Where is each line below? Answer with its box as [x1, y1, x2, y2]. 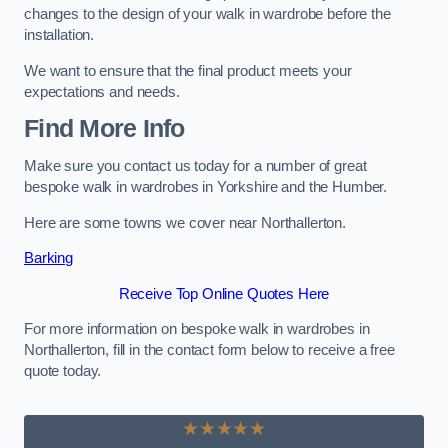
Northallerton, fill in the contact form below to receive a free [24, 342, 395, 359]
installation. [24, 27, 95, 44]
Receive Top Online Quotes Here [118, 285, 330, 302]
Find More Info [24, 115, 185, 143]
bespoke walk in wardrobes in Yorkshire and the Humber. [24, 178, 388, 195]
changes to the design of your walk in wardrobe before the [24, 6, 391, 23]
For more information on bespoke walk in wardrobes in [24, 321, 370, 338]
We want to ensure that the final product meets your [24, 62, 352, 79]
